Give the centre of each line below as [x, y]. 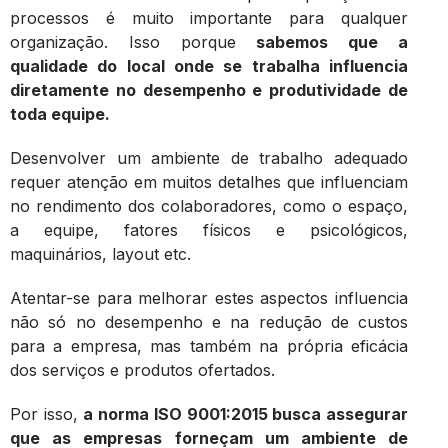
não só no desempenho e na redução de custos [209, 322]
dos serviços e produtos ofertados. [142, 370]
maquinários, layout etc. [100, 254]
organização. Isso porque [123, 42]
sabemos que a [322, 42]
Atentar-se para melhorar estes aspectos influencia [209, 298]
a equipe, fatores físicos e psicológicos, [209, 230]
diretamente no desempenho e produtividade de [209, 90]
